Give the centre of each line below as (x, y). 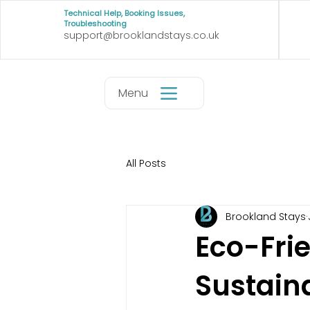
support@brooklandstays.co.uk (141, 35)
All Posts (146, 163)
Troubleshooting (95, 24)
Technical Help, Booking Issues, (124, 13)
